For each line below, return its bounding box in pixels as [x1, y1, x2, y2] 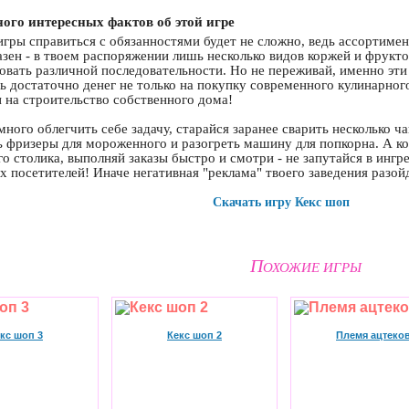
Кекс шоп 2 [167, 330, 222, 341]
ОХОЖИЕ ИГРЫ [263, 260, 362, 275]
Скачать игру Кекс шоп [213, 195, 350, 209]
